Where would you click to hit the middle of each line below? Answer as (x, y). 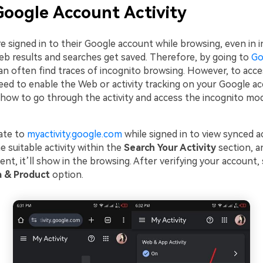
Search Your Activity (171, 148)
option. (66, 175)
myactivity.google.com (74, 134)
